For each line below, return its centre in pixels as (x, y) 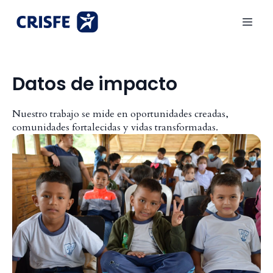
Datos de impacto (95, 84)
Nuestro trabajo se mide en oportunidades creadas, (120, 114)
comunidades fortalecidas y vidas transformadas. (115, 127)
